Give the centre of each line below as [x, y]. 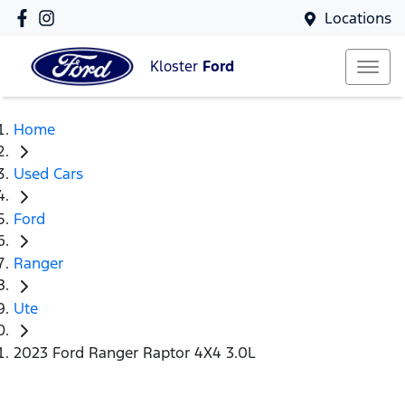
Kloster [176, 67]
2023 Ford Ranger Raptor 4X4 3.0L [135, 353]
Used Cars [48, 174]
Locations [358, 18]
